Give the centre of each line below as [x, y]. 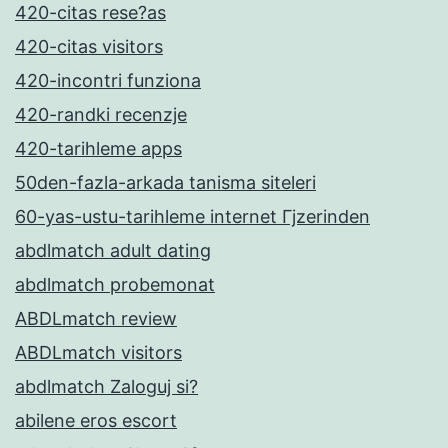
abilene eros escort [96, 420]
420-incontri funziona [108, 80]
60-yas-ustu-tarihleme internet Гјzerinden [192, 216]
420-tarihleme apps [98, 148]
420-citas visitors [89, 46]
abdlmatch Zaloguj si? [106, 386]
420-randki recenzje [101, 114]
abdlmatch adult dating [113, 250]
